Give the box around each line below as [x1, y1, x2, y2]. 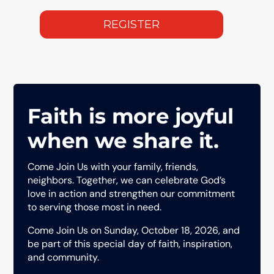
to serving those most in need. [28, 200, 162, 213]
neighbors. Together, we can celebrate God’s [28, 173, 226, 187]
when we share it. [28, 127, 220, 154]
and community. [28, 250, 100, 264]
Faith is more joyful [28, 103, 234, 129]
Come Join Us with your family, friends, [28, 160, 199, 173]
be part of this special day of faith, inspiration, [28, 237, 233, 250]
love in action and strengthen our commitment [28, 187, 235, 200]
